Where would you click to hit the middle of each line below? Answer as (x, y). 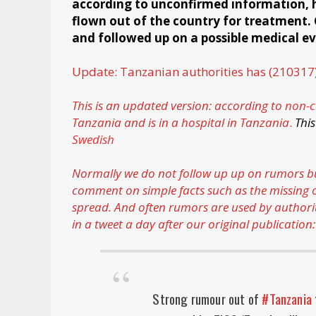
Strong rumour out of (207, 299)
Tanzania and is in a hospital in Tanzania (181, 123)
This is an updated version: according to (178, 106)
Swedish (93, 140)
